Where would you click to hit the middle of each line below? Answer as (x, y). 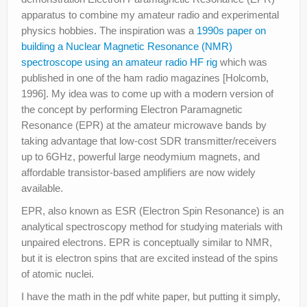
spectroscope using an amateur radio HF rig (119, 62)
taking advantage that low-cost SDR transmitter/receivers (149, 140)
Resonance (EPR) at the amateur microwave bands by (144, 125)
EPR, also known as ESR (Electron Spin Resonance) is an (152, 210)
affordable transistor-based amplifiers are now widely (138, 172)
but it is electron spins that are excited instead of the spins (150, 258)
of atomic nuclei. (58, 273)
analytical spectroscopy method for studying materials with (152, 226)
